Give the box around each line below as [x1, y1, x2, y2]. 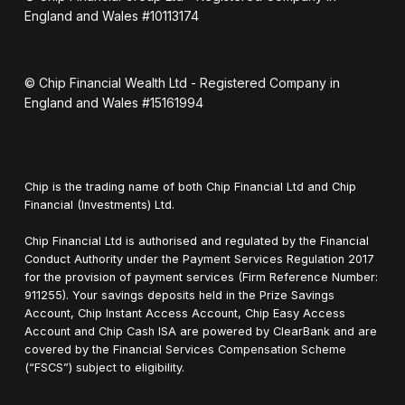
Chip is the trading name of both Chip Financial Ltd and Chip [24, 179, 356, 193]
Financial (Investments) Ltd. [24, 197, 174, 212]
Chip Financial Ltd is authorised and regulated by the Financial [24, 233, 369, 248]
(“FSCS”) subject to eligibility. [24, 360, 184, 374]
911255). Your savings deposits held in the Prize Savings [24, 287, 334, 302]
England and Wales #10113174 [24, 7, 199, 24]
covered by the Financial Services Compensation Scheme [24, 342, 346, 356]
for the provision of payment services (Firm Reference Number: [24, 269, 378, 284]
